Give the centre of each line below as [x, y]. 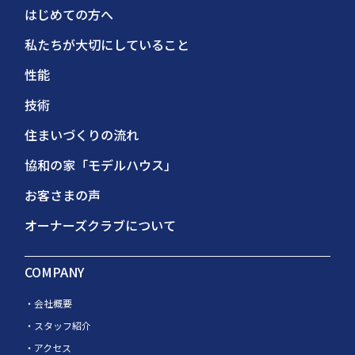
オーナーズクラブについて [101, 225]
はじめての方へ [69, 14]
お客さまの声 [63, 195]
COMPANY [55, 271]
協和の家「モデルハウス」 [101, 164]
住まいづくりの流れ [82, 134]
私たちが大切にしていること [107, 44]
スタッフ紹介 [63, 325]
